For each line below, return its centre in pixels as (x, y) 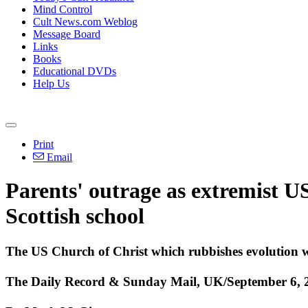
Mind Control (63, 9)
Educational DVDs (75, 71)
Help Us (51, 84)
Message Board (67, 34)
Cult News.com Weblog (85, 22)
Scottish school (75, 216)
